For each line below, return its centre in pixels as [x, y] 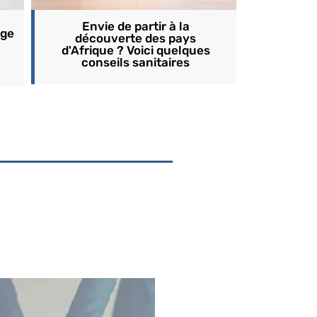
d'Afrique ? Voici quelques [136, 50]
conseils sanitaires [136, 62]
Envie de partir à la [136, 26]
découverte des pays [136, 38]
